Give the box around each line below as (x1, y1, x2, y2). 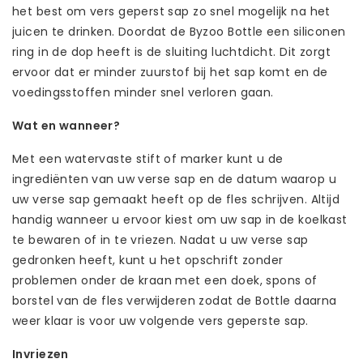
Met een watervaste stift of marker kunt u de (12, 150, 284, 167)
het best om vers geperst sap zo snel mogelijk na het (12, 2, 331, 19)
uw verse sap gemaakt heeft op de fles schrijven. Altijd (12, 190, 340, 207)
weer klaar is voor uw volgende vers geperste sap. (12, 312, 309, 329)
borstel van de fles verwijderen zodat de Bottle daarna (12, 292, 337, 309)
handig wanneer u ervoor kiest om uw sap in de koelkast (12, 211, 348, 228)
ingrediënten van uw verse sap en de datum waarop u (12, 170, 336, 187)
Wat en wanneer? (12, 117, 121, 134)
